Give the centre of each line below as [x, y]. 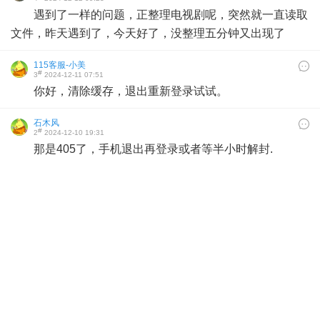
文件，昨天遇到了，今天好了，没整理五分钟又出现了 [148, 33]
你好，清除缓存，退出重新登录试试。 [131, 91]
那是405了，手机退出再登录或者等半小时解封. [153, 149]
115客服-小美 [60, 65]
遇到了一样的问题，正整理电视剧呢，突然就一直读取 [171, 15]
